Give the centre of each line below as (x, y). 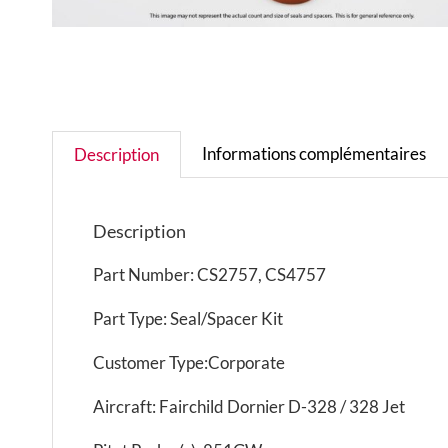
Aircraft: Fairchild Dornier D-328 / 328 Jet (249, 406)
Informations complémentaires (314, 153)
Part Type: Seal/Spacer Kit (188, 318)
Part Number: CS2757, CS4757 (209, 274)
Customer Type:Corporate (189, 362)
